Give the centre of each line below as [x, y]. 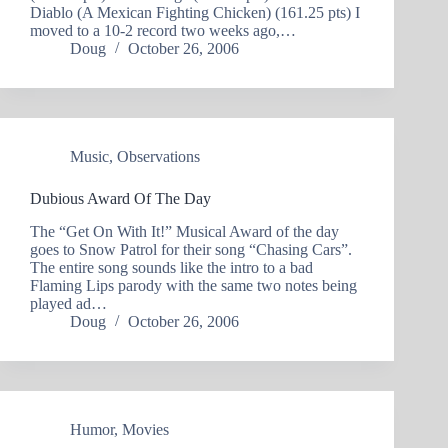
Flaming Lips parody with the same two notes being [193, 286]
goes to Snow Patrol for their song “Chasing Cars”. [191, 250]
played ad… [68, 304]
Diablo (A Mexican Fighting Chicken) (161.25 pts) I [195, 13]
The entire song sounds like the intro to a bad [171, 268]
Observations [158, 157]
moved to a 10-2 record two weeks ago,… [163, 31]
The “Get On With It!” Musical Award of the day [184, 232]
